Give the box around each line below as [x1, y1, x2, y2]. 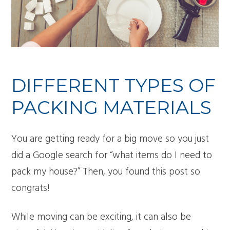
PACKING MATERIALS [11, 95, 212, 119]
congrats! [11, 180, 50, 196]
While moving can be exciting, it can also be [11, 209, 191, 225]
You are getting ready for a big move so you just [11, 131, 209, 147]
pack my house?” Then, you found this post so [11, 164, 201, 180]
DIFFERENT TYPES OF [11, 73, 216, 97]
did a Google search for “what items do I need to [11, 147, 213, 163]
